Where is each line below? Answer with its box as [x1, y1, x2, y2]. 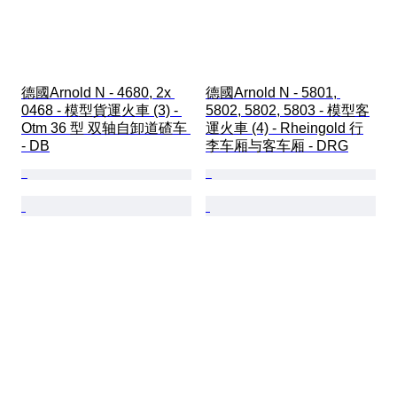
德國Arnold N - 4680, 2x [21, 84, 175, 100]
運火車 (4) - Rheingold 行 [206, 120, 363, 136]
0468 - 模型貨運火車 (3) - [21, 102, 182, 118]
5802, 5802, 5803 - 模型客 [206, 102, 370, 118]
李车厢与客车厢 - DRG [206, 137, 348, 153]
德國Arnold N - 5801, [206, 84, 340, 100]
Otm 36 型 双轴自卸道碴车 [21, 120, 191, 136]
